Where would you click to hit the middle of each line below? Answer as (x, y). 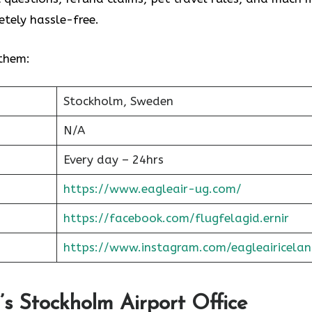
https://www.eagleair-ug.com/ (152, 189)
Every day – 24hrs (113, 159)
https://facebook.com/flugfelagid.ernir (176, 218)
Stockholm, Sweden (118, 101)
